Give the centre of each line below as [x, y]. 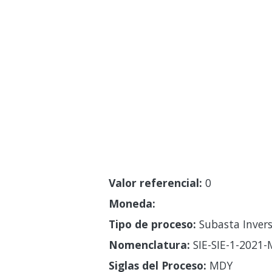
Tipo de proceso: [152, 224]
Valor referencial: [155, 182]
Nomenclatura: [149, 244]
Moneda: [132, 203]
